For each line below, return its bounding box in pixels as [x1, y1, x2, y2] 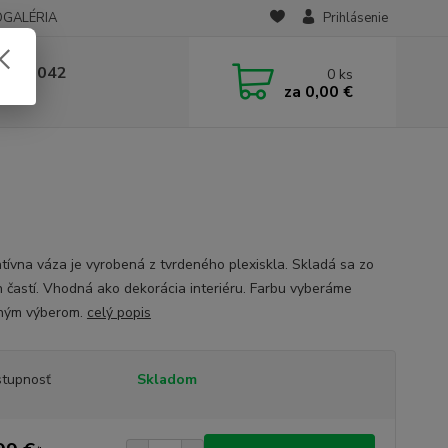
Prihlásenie [322, 9, 388, 27]
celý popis [86, 303, 151, 322]
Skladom [136, 370, 197, 389]
